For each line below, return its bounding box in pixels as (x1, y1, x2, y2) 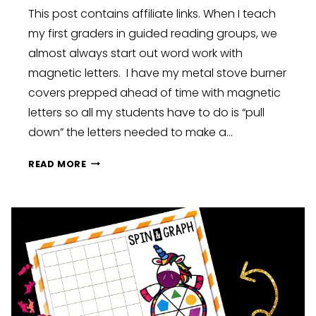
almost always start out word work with (28, 44, 243, 61)
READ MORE (28, 157, 87, 170)
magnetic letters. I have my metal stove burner (28, 64, 286, 81)
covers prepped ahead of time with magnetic (28, 84, 281, 101)
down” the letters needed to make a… (28, 123, 233, 140)
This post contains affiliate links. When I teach (28, 5, 276, 22)
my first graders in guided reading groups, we (28, 25, 277, 42)
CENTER (85, 187, 126, 200)
